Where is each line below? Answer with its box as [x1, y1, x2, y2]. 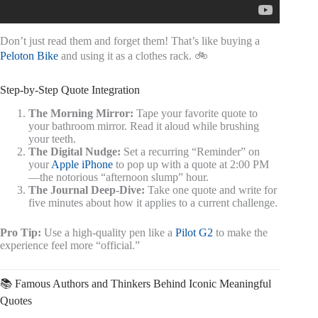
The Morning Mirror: [28, 107, 133, 120]
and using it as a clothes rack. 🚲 [58, 50, 208, 62]
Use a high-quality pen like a [41, 226, 175, 239]
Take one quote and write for [145, 184, 277, 197]
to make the [213, 226, 268, 239]
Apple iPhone [51, 158, 113, 171]
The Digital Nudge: [28, 146, 121, 158]
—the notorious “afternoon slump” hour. [28, 171, 209, 184]
